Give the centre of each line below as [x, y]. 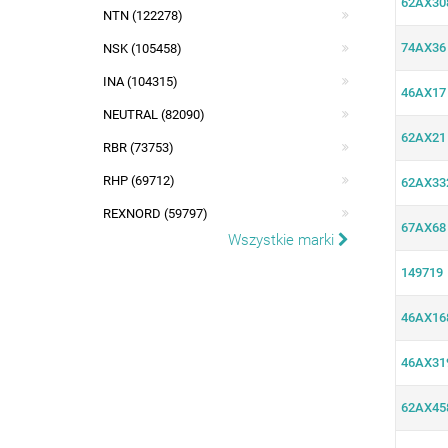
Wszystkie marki [282, 240]
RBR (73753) [138, 147]
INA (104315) [140, 81]
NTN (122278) [143, 15]
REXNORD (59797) [155, 213]
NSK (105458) [142, 48]
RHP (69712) [139, 180]
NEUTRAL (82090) [154, 114]
